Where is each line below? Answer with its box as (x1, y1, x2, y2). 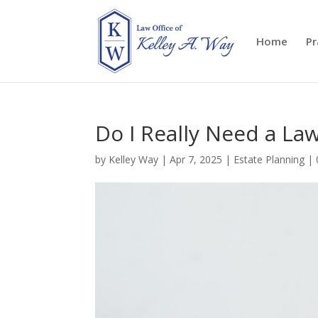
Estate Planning (234, 153, 305, 166)
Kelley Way (109, 153, 159, 166)
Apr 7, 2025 (170, 153, 223, 166)
